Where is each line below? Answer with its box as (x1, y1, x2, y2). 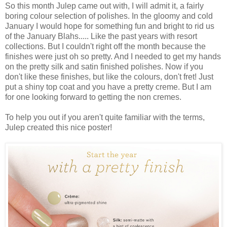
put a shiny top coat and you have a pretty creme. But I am (5, 83, 211, 92)
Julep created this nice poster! (5, 123, 112, 132)
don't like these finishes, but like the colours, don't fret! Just (5, 72, 213, 82)
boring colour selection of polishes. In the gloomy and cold (5, 12, 213, 21)
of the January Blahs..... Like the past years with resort (5, 32, 197, 41)
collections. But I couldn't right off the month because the (5, 42, 206, 51)
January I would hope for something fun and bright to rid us (5, 22, 214, 31)
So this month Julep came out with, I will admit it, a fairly (5, 2, 204, 11)
